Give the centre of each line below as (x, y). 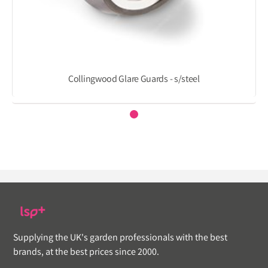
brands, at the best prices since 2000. (86, 253)
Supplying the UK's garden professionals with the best (120, 239)
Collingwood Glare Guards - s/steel (134, 80)
